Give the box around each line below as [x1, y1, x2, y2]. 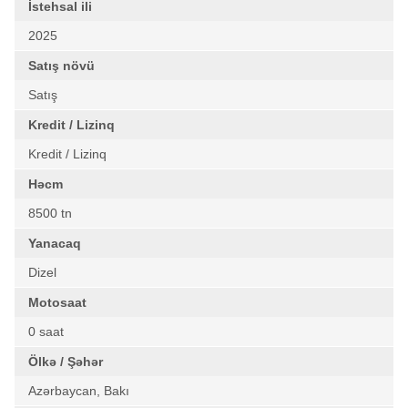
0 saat [28, 324, 64, 339]
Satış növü [28, 58, 95, 73]
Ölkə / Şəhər [28, 354, 103, 369]
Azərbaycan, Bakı [28, 383, 129, 398]
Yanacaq [28, 236, 81, 250]
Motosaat [28, 295, 87, 310]
